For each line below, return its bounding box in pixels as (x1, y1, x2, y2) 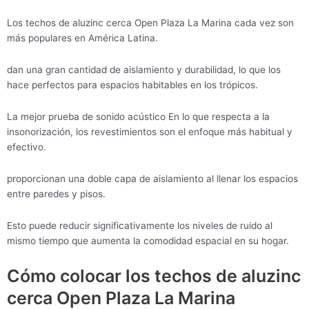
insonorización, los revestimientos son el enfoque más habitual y (7, 126, 292, 138)
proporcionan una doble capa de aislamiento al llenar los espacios (7, 173, 298, 185)
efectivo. (7, 141, 46, 153)
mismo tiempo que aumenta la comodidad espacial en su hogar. (7, 235, 289, 247)
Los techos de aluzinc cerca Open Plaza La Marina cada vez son (7, 17, 294, 29)
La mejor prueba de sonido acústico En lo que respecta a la (7, 111, 270, 123)
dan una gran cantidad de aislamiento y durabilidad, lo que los (7, 64, 281, 76)
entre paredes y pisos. (7, 188, 106, 200)
